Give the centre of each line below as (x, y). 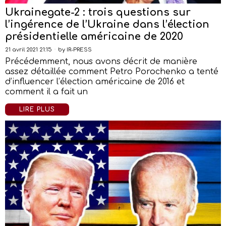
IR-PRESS (79, 50)
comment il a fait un (46, 92)
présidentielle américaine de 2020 (94, 37)
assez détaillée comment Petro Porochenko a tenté (112, 72)
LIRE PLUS (37, 109)
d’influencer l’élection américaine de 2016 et (95, 82)
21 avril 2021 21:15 (29, 50)
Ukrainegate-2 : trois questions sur (98, 12)
